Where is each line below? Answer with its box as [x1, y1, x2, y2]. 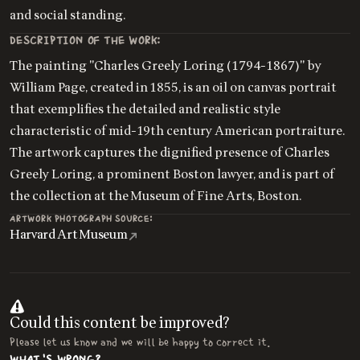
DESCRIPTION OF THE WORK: [10, 34, 162, 47]
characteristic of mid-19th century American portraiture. [10, 121, 345, 141]
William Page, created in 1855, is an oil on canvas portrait [10, 77, 337, 97]
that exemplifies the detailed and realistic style [10, 99, 280, 119]
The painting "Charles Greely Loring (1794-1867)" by [10, 55, 321, 76]
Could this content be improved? [10, 312, 231, 335]
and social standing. [10, 5, 126, 25]
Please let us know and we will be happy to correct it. [10, 336, 271, 350]
